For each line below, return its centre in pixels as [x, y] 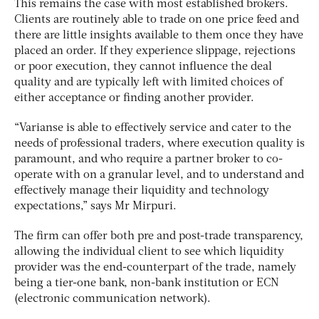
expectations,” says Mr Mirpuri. [95, 206]
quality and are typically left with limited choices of [148, 82]
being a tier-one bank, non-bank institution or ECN [147, 283]
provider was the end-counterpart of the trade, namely [155, 267]
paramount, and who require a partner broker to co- [148, 159]
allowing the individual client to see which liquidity [149, 252]
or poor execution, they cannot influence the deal [143, 67]
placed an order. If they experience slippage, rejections [155, 51]
